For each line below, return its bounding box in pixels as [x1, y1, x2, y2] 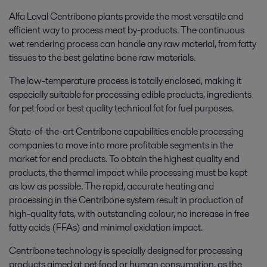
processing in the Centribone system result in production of [9, 193, 243, 207]
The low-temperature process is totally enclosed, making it [9, 74, 241, 88]
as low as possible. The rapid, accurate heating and [9, 179, 214, 193]
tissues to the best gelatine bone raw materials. [9, 51, 195, 64]
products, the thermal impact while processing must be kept [9, 166, 247, 179]
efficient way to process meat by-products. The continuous [9, 23, 244, 37]
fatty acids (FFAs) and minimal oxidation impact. [9, 221, 203, 234]
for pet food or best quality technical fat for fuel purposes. [9, 101, 234, 115]
